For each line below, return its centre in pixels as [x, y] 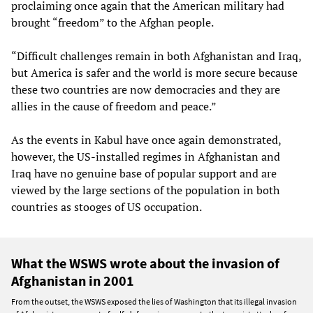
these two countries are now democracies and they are [146, 90]
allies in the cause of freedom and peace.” [114, 107]
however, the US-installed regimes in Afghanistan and [146, 157]
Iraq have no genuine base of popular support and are [144, 174]
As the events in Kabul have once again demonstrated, [146, 140]
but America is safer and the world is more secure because [154, 73]
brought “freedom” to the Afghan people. [112, 23]
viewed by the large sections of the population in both [145, 190]
